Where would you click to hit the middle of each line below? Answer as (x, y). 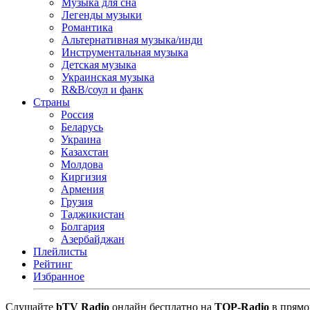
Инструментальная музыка (125, 52)
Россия (77, 115)
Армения (82, 189)
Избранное (59, 276)
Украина (81, 139)
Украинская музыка (108, 77)
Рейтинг (53, 264)
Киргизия (84, 177)
